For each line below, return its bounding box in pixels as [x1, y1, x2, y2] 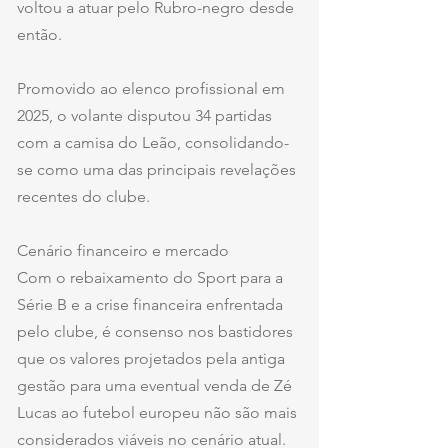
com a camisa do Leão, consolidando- [17, 132, 289, 152]
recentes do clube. [17, 186, 150, 206]
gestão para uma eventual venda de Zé [17, 375, 296, 395]
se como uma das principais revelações [17, 159, 300, 179]
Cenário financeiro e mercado [17, 240, 229, 260]
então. [17, 24, 62, 44]
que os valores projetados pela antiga [17, 348, 289, 368]
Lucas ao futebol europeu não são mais [17, 402, 301, 422]
